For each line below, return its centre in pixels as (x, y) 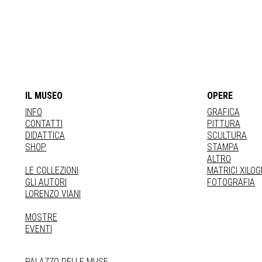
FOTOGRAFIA (231, 182)
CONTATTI (44, 124)
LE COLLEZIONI (52, 170)
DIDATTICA (45, 135)
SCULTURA (227, 135)
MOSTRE (41, 217)
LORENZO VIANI (53, 194)
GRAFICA (223, 112)
